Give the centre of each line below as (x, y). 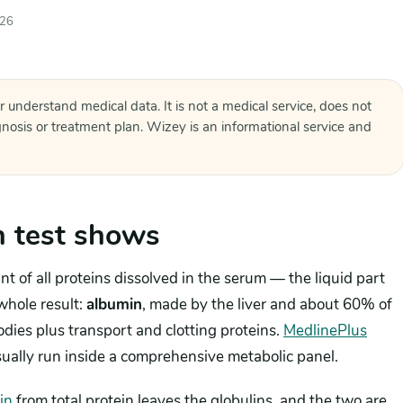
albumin (114, 304)
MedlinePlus (325, 331)
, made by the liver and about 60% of (267, 304)
